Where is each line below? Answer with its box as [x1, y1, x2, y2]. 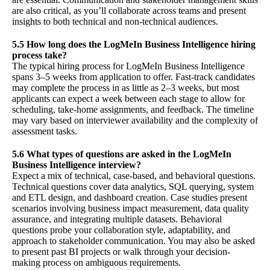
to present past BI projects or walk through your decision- [12, 246, 230, 257]
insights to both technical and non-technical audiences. [12, 16, 218, 27]
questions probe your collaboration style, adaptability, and [12, 225, 230, 236]
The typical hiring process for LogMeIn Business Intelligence [12, 61, 245, 72]
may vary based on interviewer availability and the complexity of [12, 115, 258, 126]
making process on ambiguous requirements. [12, 257, 181, 268]
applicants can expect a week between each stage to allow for [12, 93, 245, 104]
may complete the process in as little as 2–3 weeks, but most [12, 83, 239, 93]
